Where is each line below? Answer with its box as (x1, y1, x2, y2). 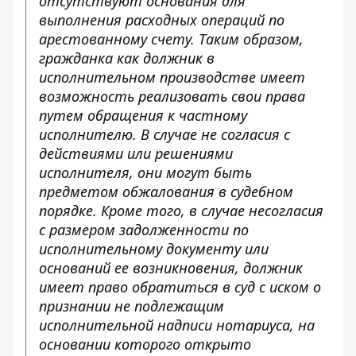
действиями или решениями (39, 144, 233, 163)
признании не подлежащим (39, 296, 224, 315)
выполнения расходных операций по (39, 10, 284, 29)
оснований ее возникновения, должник (39, 258, 303, 277)
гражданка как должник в (39, 48, 215, 68)
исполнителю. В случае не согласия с (39, 125, 290, 144)
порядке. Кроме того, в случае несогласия (39, 201, 323, 220)
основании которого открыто (39, 335, 251, 354)
